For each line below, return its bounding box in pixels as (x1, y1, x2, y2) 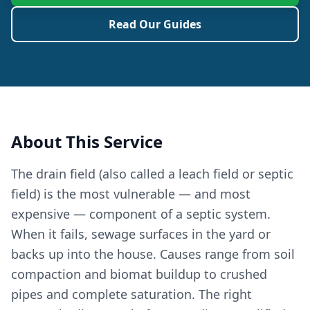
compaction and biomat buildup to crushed (11, 266, 267, 282)
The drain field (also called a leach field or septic (11, 165, 293, 182)
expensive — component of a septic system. (11, 206, 271, 222)
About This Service (11, 130, 163, 153)
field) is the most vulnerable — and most (11, 185, 250, 202)
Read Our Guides (109, 17, 201, 32)
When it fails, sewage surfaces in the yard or (11, 226, 271, 242)
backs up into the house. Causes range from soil (11, 246, 295, 262)
